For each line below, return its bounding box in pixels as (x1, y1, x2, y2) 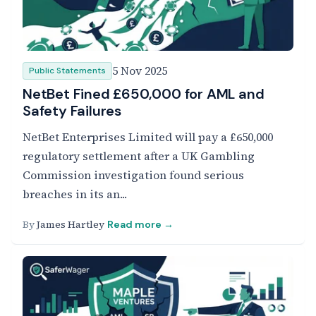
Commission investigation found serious (23, 167, 244, 183)
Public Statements (29, 65, 106, 76)
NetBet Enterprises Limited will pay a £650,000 (23, 129, 273, 145)
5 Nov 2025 (112, 63, 167, 78)
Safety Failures (23, 102, 122, 120)
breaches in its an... (23, 186, 127, 202)
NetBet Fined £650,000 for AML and (23, 85, 265, 103)
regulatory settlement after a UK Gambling (23, 148, 255, 164)
